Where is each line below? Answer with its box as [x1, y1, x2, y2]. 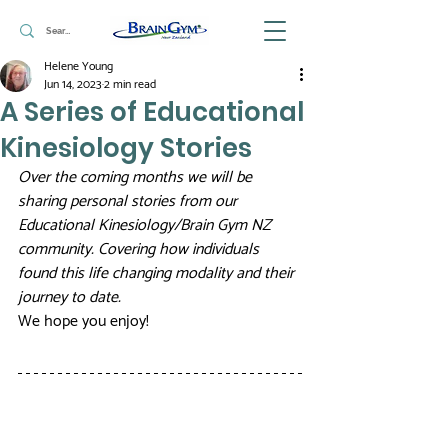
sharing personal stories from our [18, 188, 241, 215]
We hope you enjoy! [18, 308, 153, 335]
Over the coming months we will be [18, 164, 256, 191]
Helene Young [44, 57, 113, 76]
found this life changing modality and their [18, 260, 298, 287]
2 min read [104, 75, 156, 94]
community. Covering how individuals [18, 236, 263, 263]
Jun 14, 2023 [44, 75, 102, 94]
